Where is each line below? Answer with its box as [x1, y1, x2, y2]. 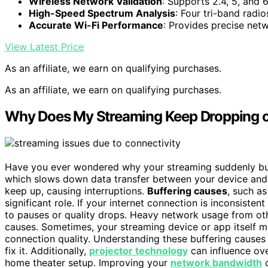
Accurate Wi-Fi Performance [29, 19, 163, 32]
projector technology [89, 245, 188, 257]
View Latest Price [5, 41, 84, 53]
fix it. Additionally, [5, 245, 89, 257]
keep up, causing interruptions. [5, 185, 147, 197]
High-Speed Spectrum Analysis [29, 7, 175, 20]
